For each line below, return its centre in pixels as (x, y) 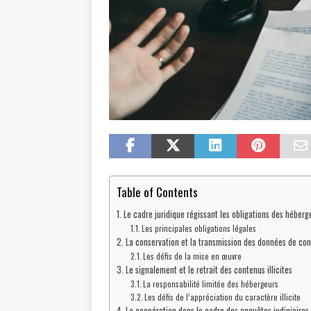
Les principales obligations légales (199, 228)
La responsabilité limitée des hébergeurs (211, 284)
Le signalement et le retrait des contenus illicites (209, 270)
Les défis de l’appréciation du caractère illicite (223, 297)
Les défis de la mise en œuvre (193, 256)
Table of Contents (157, 192)
